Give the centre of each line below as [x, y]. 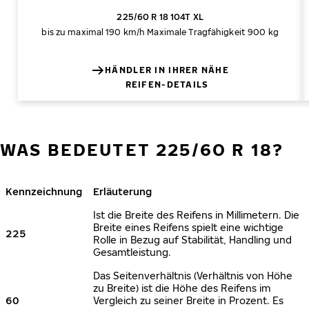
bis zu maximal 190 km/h [93, 32]
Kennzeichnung [44, 191]
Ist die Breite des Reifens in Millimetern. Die [196, 215]
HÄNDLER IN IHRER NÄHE [167, 70]
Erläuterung [122, 191]
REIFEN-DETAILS [167, 84]
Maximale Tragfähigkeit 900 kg [213, 32]
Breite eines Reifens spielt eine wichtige [188, 227]
